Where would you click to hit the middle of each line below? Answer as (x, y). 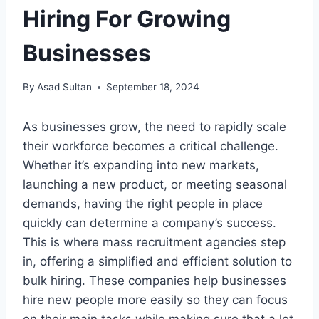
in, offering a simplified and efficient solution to (157, 262)
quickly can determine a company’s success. (150, 223)
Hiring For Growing (127, 19)
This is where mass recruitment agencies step (154, 242)
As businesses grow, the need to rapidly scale (155, 127)
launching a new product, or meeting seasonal (155, 185)
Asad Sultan (65, 87)
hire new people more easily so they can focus (155, 300)
